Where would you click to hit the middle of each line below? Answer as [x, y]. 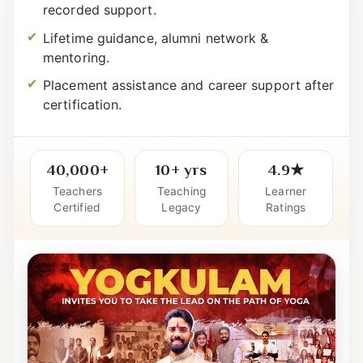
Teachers [77, 224]
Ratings [286, 240]
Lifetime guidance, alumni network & [156, 70]
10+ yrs [181, 204]
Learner [286, 224]
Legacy [181, 240]
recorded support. [100, 43]
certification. [83, 137]
